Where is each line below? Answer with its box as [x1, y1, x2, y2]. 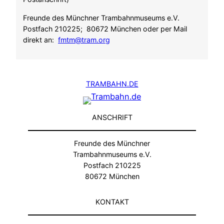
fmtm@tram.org [58, 35, 110, 44]
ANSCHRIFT [91, 112, 132, 121]
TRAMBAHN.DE [85, 79, 138, 88]
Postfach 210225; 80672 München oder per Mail [23, 24, 187, 33]
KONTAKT [95, 197, 129, 206]
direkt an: [23, 35, 58, 44]
